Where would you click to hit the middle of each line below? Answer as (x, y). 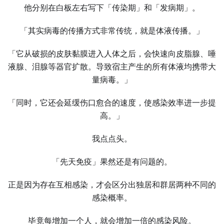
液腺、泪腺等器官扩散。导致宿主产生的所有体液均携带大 (112, 67)
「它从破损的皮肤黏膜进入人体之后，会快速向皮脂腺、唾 (112, 54)
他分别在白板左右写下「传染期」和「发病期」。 (112, 8)
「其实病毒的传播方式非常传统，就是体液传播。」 (112, 31)
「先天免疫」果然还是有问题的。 (112, 162)
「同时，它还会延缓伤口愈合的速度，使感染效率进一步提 (112, 103)
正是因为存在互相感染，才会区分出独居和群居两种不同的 (112, 185)
